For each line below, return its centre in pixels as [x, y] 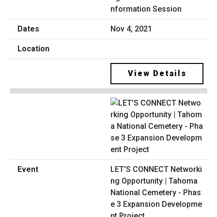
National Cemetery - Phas [156, 192]
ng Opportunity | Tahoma [154, 181]
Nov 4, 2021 [131, 29]
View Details [157, 74]
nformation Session [146, 9]
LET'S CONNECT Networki [156, 169]
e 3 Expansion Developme [156, 204]
